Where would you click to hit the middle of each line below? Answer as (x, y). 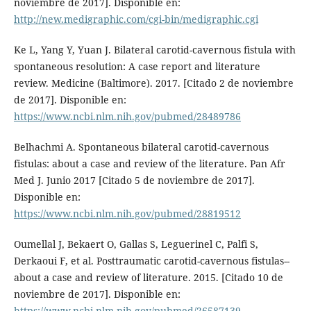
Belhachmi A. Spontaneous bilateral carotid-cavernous (141, 147)
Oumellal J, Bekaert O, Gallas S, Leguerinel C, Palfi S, (136, 244)
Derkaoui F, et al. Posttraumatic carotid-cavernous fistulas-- (151, 261)
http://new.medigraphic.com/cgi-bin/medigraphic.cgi (136, 19)
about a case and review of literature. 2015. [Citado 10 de (148, 278)
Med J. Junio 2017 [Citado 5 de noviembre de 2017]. (134, 180)
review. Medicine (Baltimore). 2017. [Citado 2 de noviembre (153, 83)
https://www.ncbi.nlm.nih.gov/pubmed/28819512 (127, 214)
